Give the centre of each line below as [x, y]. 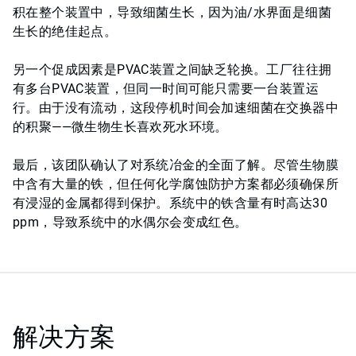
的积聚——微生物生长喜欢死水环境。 [120, 127]
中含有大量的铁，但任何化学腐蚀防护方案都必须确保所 [176, 184]
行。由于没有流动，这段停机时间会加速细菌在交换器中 [176, 108]
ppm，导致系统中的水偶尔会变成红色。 [130, 222]
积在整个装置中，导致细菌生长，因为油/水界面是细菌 [172, 13]
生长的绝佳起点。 [65, 32]
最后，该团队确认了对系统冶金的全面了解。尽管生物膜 [176, 165]
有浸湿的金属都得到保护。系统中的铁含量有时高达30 [170, 203]
